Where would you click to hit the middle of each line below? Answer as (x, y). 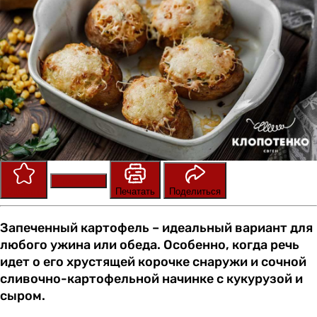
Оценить (24, 192)
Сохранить (79, 181)
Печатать (135, 192)
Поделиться (195, 192)
